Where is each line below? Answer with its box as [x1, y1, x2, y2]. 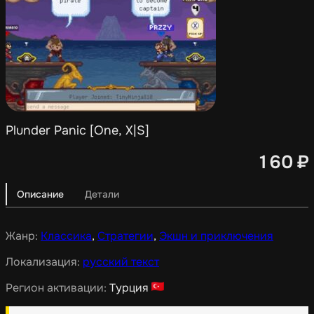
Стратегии [97, 228, 153, 243]
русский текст [83, 254, 159, 269]
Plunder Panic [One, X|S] [6, 123, 149, 139]
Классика [41, 228, 92, 243]
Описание [17, 187, 64, 200]
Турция [109, 280, 149, 295]
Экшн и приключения [159, 228, 273, 243]
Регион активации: [6, 280, 109, 295]
